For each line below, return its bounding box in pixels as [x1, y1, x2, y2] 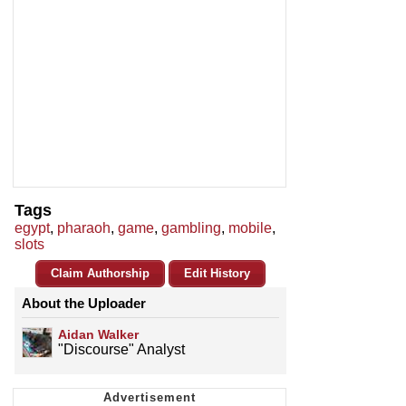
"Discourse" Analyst [58, 342, 185, 358]
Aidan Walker [58, 327, 139, 343]
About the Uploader [22, 295, 146, 312]
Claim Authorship [51, 266, 150, 281]
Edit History [184, 266, 250, 281]
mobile [228, 220, 272, 237]
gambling [161, 220, 221, 237]
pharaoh [57, 220, 111, 237]
